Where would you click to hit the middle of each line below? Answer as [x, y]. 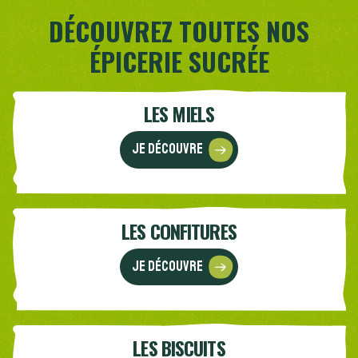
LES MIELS [179, 114]
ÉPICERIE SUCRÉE [179, 62]
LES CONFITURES [179, 231]
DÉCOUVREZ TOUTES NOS [179, 31]
